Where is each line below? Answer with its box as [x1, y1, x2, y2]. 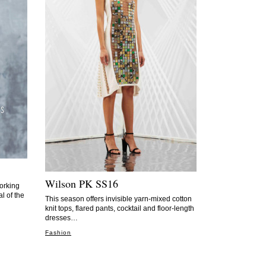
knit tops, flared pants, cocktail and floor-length [45, 204, 194, 213]
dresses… [45, 214, 78, 222]
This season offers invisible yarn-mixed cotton [45, 195, 192, 203]
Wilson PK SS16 [45, 176, 118, 191]
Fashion [45, 229, 71, 236]
